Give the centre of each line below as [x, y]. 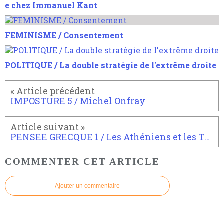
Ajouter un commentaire [87, 186]
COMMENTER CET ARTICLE [82, 161]
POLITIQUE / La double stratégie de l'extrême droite [111, 65]
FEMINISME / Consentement [64, 35]
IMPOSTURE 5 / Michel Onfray [78, 101]
